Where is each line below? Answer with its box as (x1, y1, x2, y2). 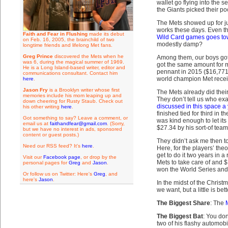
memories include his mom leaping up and (22, 93, 122, 98)
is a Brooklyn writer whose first (47, 87, 120, 93)
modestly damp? (156, 41, 203, 48)
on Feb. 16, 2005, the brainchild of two (22, 37, 115, 42)
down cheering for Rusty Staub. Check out (22, 98, 123, 104)
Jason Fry (22, 87, 48, 93)
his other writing (22, 104, 61, 109)
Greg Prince (22, 53, 53, 59)
